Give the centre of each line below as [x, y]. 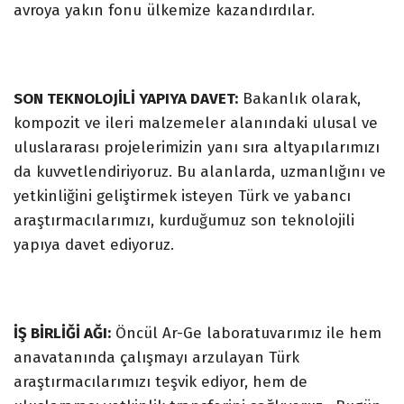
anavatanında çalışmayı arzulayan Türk [156, 358]
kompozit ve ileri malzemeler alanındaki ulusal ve [196, 123]
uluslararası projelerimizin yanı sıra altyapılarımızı [197, 147]
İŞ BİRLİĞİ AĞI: [62, 334]
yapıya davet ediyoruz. [94, 244]
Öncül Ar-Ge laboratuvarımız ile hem [246, 334]
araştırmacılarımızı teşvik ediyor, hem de [161, 382]
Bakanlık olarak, [299, 98]
